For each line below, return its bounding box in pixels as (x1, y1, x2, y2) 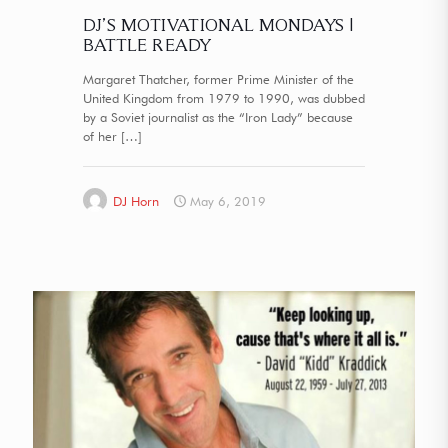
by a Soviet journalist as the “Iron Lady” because (83, 108, 353, 125)
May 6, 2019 (190, 192, 266, 209)
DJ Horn (113, 192, 159, 209)
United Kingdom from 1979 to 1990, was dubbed (83, 89, 365, 106)
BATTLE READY (83, 33, 211, 55)
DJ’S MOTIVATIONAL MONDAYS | (83, 13, 353, 35)
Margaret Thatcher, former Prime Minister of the (83, 70, 354, 87)
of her (83, 127, 117, 144)
